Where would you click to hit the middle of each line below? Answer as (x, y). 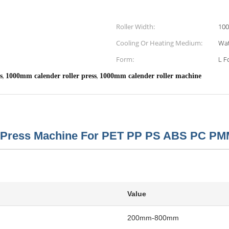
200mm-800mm (153, 218)
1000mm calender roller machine (151, 76)
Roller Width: (135, 27)
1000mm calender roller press (51, 76)
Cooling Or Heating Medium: (159, 43)
